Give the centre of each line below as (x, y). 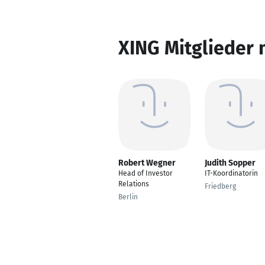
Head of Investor (146, 173)
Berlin (128, 197)
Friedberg (220, 186)
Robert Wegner (147, 163)
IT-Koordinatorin (231, 173)
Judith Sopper (230, 163)
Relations (134, 184)
